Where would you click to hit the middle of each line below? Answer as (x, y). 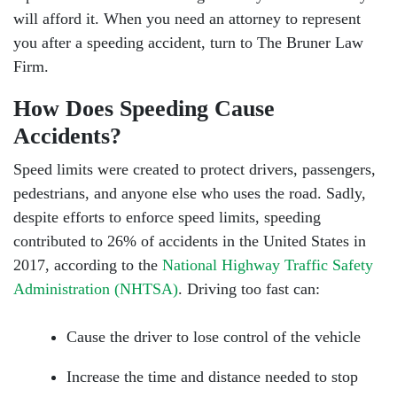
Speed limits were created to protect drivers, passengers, (195, 169)
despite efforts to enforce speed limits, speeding (167, 217)
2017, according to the (88, 265)
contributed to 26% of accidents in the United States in (190, 241)
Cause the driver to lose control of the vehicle (214, 337)
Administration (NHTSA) (96, 289)
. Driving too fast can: (249, 289)
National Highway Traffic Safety (268, 265)
